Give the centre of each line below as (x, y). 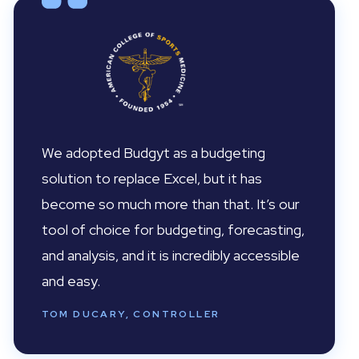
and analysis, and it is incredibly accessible (170, 255)
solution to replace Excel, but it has (151, 178)
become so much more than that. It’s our (170, 204)
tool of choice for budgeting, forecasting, (173, 230)
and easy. (71, 281)
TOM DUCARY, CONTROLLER (131, 314)
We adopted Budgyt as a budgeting (153, 153)
